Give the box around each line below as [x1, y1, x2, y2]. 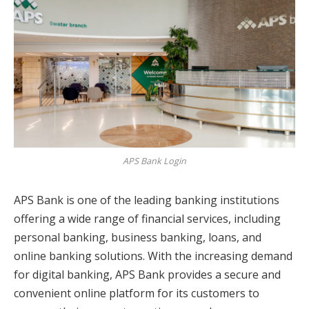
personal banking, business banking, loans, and [14, 229, 261, 245]
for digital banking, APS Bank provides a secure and [14, 266, 281, 282]
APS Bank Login [123, 154, 186, 167]
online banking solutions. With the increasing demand [14, 248, 292, 263]
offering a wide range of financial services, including [14, 210, 281, 226]
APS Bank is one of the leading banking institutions [14, 192, 279, 208]
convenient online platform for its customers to [14, 285, 259, 301]
